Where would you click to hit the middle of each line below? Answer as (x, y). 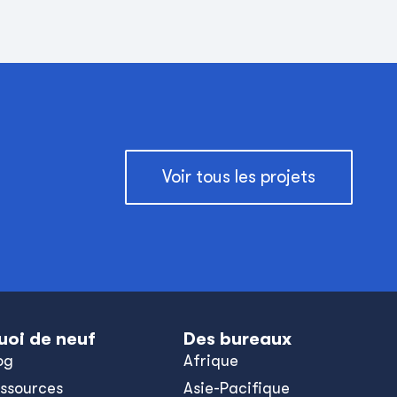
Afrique (210, 361)
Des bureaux (237, 339)
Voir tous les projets (239, 177)
